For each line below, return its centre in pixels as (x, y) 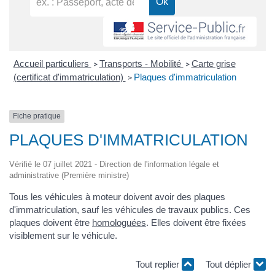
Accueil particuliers (52, 64)
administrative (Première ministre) (69, 175)
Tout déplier (230, 265)
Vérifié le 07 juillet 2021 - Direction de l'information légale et (114, 164)
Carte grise (213, 64)
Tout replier (159, 265)
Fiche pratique (37, 116)
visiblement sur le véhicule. (63, 235)
